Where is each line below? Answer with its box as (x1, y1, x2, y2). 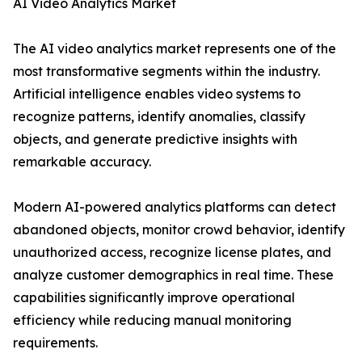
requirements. (13, 335, 98, 351)
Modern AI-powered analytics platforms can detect (13, 199, 336, 216)
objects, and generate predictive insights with (13, 131, 297, 148)
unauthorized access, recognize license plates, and (13, 244, 331, 261)
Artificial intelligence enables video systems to (13, 86, 301, 103)
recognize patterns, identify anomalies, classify (13, 108, 305, 125)
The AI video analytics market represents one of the (13, 40, 336, 57)
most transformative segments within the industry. (13, 63, 320, 80)
